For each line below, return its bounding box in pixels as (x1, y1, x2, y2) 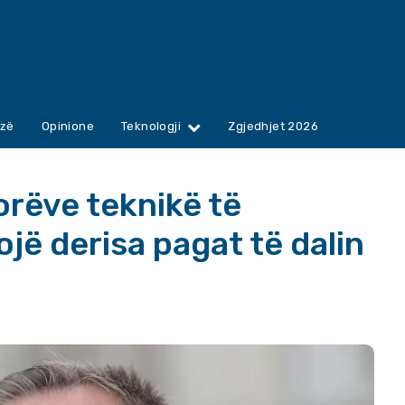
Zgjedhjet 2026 (228, 119, 319, 134)
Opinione (41, 119, 95, 134)
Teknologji (121, 119, 182, 134)
